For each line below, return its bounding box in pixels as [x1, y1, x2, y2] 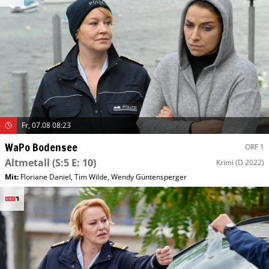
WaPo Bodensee [5, 139, 77, 155]
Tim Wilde [74, 171, 107, 182]
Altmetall [5, 156, 50, 169]
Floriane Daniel [20, 171, 71, 182]
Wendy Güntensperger [111, 171, 187, 182]
